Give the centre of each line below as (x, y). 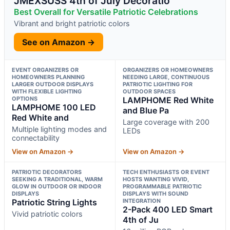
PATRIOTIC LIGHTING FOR (157, 84)
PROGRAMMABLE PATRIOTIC (162, 186)
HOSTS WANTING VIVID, (156, 179)
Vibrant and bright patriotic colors (72, 23)
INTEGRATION (141, 200)
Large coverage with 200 (166, 122)
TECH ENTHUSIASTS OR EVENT (166, 172)
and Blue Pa (146, 110)
